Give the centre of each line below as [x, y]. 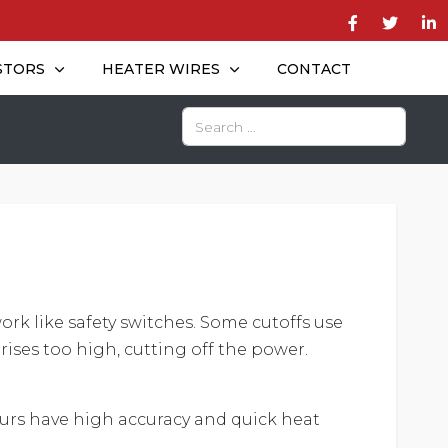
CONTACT [313, 69]
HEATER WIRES [160, 69]
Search [210, 119]
